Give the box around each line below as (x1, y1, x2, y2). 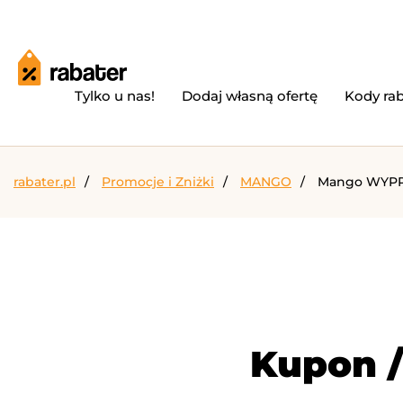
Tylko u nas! (75, 87, 155, 104)
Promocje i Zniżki (102, 174, 214, 190)
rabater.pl (13, 174, 76, 190)
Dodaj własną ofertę (182, 87, 318, 104)
